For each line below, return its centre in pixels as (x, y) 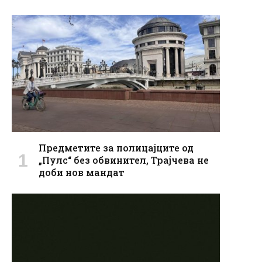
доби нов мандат (82, 173)
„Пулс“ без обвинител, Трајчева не (124, 160)
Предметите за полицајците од (116, 148)
